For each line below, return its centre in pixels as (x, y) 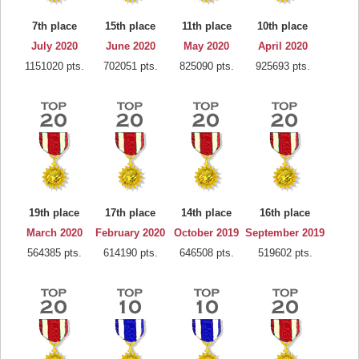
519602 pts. (285, 253)
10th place (282, 26)
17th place (130, 213)
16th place (285, 213)
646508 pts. (206, 253)
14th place (206, 213)
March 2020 (54, 233)
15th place (130, 26)
